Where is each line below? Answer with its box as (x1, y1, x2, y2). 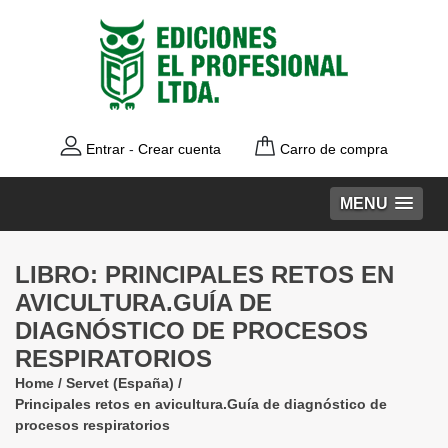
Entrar (86, 141, 125, 157)
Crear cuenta (138, 141, 221, 157)
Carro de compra (280, 141, 388, 157)
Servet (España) (66, 375, 174, 391)
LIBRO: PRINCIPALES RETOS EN (15, 261, 394, 288)
